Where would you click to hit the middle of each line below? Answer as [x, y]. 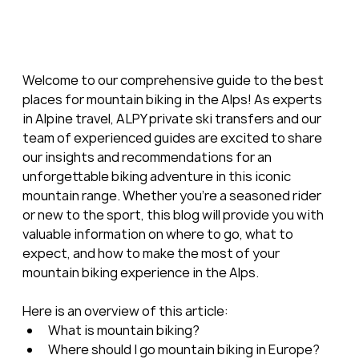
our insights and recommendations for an [148, 157]
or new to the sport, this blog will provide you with [174, 214]
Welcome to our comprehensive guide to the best [174, 80]
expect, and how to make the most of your [152, 253]
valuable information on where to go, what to [159, 234]
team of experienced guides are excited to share [173, 137]
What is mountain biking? [123, 330]
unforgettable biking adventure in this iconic [157, 176]
